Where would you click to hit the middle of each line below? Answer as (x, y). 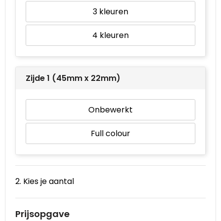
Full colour (110, 133)
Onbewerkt (110, 110)
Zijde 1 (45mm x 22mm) (73, 78)
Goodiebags (38, 46)
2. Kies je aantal (45, 181)
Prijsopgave (42, 214)
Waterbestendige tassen (63, 22)
